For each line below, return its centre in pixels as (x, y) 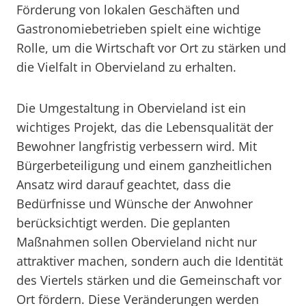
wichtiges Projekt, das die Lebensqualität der (145, 127)
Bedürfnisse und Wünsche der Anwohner (135, 204)
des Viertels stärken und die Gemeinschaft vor (149, 280)
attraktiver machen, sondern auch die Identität (150, 261)
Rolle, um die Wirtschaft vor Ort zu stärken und (151, 48)
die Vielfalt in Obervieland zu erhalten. (126, 67)
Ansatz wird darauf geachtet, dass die (124, 184)
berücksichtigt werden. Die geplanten (123, 223)
